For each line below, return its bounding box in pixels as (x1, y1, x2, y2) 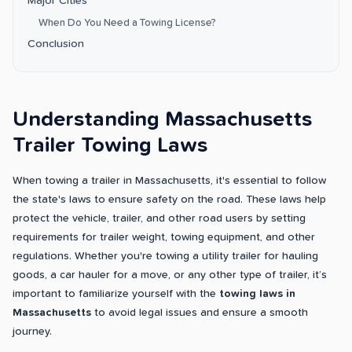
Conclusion (27, 38, 84, 50)
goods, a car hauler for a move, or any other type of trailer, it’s (13, 269, 327, 281)
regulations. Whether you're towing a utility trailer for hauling (13, 251, 318, 262)
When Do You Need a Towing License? (38, 17, 216, 29)
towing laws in (219, 288, 295, 300)
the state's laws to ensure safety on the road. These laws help (13, 194, 326, 206)
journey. (13, 326, 52, 338)
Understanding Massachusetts (13, 109, 312, 131)
